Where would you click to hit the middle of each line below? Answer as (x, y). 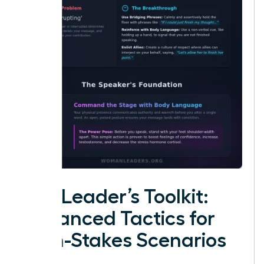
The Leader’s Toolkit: (115, 197)
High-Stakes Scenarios (124, 240)
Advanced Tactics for (118, 218)
